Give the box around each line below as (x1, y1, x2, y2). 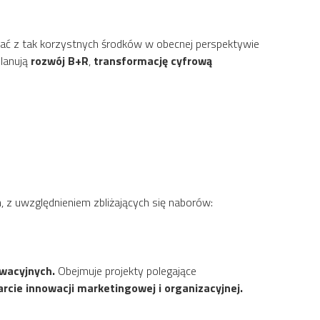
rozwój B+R (31, 51, 89, 69)
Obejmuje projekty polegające (55, 261, 196, 279)
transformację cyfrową (94, 51, 212, 69)
